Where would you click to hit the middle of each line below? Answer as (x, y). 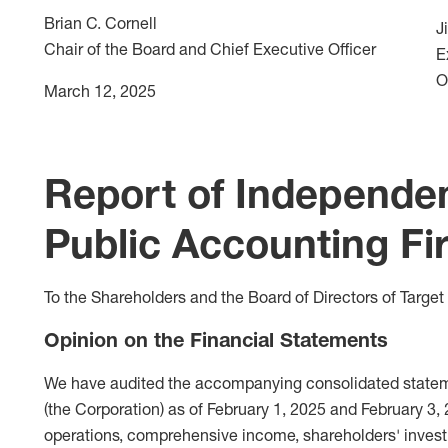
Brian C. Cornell (100, 22)
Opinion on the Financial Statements (216, 339)
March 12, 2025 (100, 90)
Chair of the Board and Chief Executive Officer (210, 48)
